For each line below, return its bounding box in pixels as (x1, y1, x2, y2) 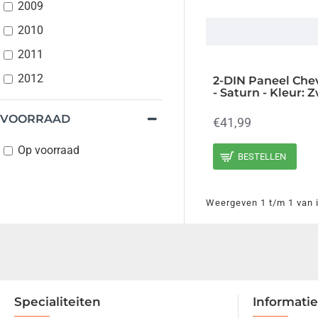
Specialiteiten (14, 295, 101, 309)
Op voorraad (18, 143, 79, 157)
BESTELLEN (238, 151, 287, 163)
